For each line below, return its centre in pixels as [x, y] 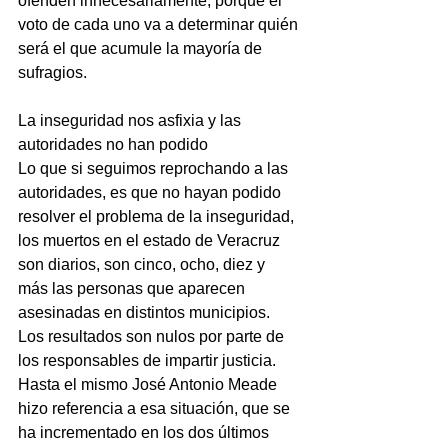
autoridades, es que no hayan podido [151, 193]
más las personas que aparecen [133, 289]
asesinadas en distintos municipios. [146, 313]
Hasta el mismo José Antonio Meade [149, 385]
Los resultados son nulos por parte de [153, 337]
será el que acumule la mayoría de [142, 49]
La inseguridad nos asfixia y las [131, 121]
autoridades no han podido [113, 145]
